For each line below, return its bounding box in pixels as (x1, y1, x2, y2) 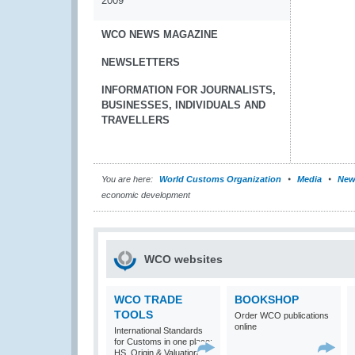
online (235, 322, 257, 331)
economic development (101, 190, 190, 200)
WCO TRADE (114, 293, 182, 306)
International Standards (114, 326, 203, 335)
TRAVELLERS (101, 114, 170, 126)
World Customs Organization (159, 174, 284, 184)
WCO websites (144, 253, 223, 265)
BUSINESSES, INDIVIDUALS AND (101, 99, 265, 111)
